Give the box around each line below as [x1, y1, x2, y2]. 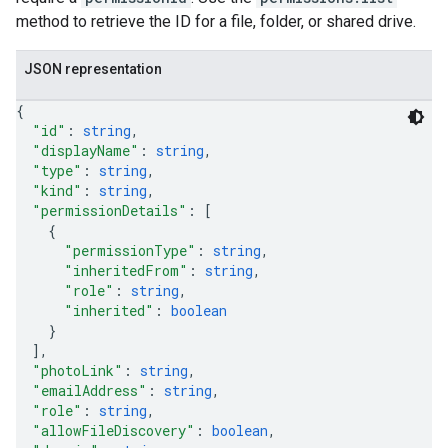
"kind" [32, 181, 82, 200]
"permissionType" [64, 241, 196, 260]
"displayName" [32, 141, 139, 160]
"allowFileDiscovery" [32, 421, 195, 440]
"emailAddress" [32, 381, 147, 400]
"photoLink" [32, 361, 123, 380]
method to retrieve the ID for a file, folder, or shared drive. [16, 12, 416, 31]
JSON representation [24, 61, 162, 77]
